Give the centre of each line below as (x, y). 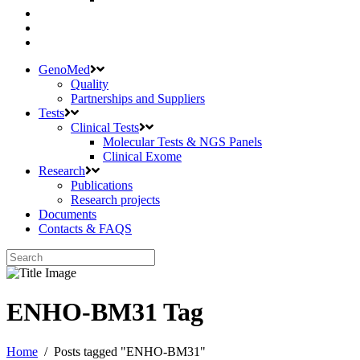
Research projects (115, 200)
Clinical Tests (105, 127)
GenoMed (64, 70)
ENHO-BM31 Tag (105, 312)
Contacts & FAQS (85, 229)
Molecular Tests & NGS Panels (182, 142)
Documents (67, 214)
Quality (90, 84)
